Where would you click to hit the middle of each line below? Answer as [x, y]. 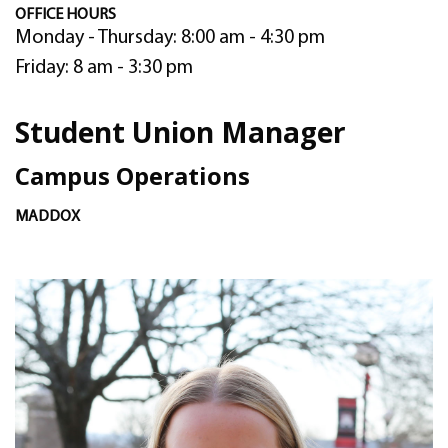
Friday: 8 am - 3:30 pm [104, 68]
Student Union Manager [180, 132]
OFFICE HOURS [65, 15]
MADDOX [47, 217]
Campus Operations [132, 175]
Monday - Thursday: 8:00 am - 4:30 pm [172, 38]
